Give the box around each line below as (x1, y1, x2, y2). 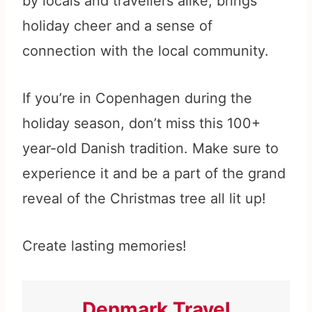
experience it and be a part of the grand (22, 165, 286, 182)
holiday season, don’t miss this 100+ (22, 115, 260, 132)
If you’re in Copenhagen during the (22, 90, 252, 107)
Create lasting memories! (22, 237, 187, 255)
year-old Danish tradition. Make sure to (22, 140, 279, 157)
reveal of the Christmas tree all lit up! (22, 190, 266, 208)
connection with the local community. (22, 42, 269, 60)
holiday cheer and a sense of (22, 17, 212, 35)
